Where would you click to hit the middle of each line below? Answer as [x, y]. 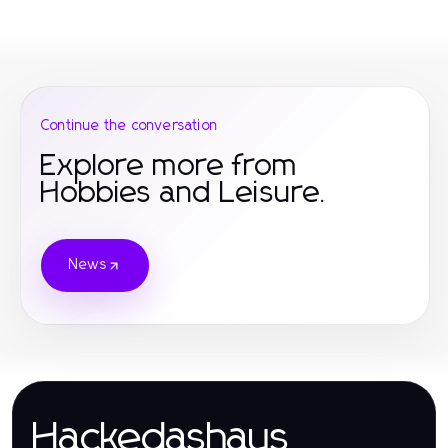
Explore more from [169, 166]
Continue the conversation [129, 126]
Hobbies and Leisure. [185, 193]
